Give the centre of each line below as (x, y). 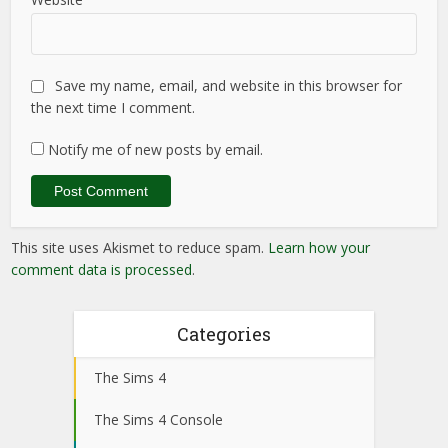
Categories (224, 334)
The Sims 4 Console (158, 420)
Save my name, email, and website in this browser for (229, 86)
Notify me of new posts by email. (156, 150)
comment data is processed (102, 270)
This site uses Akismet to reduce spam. (140, 248)
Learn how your (319, 248)
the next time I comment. (113, 108)
